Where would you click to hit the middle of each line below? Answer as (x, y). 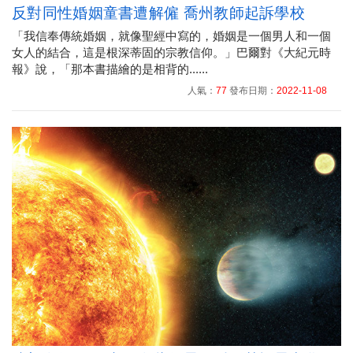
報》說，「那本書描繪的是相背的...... (110, 69)
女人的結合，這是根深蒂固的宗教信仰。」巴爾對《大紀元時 (171, 52)
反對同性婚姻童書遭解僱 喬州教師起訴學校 (158, 13)
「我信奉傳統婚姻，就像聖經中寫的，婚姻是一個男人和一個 (171, 35)
